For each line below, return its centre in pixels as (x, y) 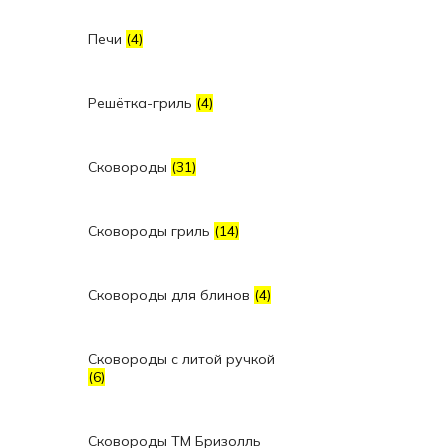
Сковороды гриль (151, 231)
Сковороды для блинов (171, 295)
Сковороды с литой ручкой (181, 359)
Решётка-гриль (142, 103)
